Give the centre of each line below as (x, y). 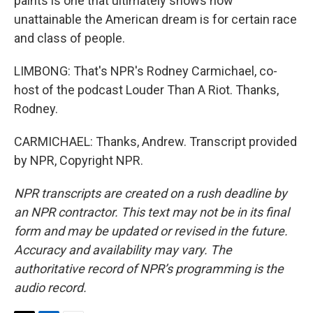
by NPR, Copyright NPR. (79, 160)
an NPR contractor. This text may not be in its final (152, 212)
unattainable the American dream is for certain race (155, 19)
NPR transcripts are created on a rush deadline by (151, 193)
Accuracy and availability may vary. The (123, 250)
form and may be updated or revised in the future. (151, 231)
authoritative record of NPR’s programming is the (149, 269)
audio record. (50, 287)
